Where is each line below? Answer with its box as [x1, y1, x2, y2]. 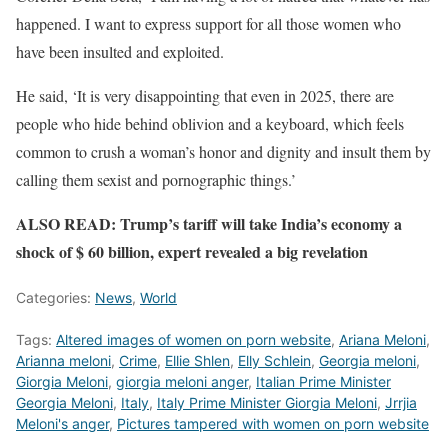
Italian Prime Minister [256, 373, 391, 391]
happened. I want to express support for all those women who [16, 13, 401, 35]
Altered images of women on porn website [56, 331, 331, 349]
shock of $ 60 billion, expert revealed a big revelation [16, 240, 368, 264]
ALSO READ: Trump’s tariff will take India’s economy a [16, 212, 402, 236]
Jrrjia [385, 394, 417, 412]
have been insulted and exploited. [16, 41, 224, 63]
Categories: [16, 289, 95, 307]
